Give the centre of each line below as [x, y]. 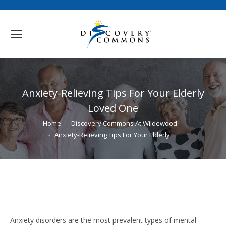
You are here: [32, 121]
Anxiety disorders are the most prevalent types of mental [103, 220]
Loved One [113, 108]
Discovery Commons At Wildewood [124, 123]
